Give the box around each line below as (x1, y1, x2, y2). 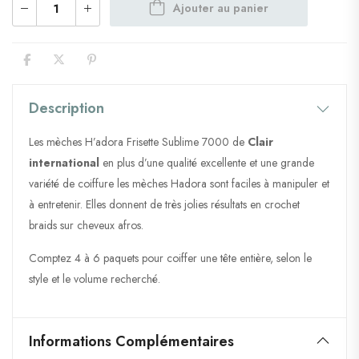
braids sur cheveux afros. (29, 217, 143, 234)
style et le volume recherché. (29, 271, 160, 288)
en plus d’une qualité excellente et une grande (99, 155, 314, 171)
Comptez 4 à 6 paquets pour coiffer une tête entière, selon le (29, 250, 312, 267)
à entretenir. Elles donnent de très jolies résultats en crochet (29, 196, 300, 213)
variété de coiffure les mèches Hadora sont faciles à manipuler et (29, 175, 329, 192)
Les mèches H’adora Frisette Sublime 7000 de (29, 134, 248, 151)
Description (29, 98, 104, 119)
